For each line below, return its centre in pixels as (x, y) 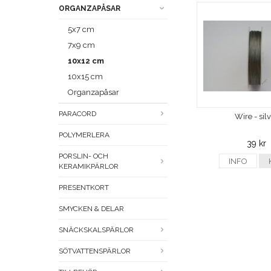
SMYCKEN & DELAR (91, 209)
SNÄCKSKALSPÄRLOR (96, 230)
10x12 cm (86, 61)
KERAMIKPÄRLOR (89, 167)
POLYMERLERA (84, 135)
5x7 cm (81, 30)
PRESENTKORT (84, 188)
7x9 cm (81, 45)
